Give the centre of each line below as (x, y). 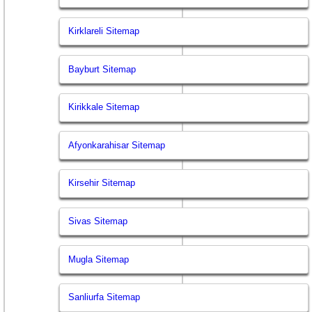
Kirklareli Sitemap (104, 31)
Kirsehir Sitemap (102, 183)
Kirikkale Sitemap (104, 107)
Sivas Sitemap (98, 221)
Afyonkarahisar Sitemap (117, 145)
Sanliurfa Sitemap (104, 297)
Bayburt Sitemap (102, 69)
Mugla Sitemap (99, 259)
